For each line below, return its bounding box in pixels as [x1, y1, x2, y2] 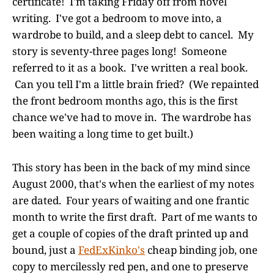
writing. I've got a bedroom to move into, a [12, 11, 222, 26]
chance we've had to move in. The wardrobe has [12, 110, 251, 125]
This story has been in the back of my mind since [12, 160, 250, 174]
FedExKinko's [78, 242, 145, 257]
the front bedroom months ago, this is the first [12, 94, 238, 108]
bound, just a [12, 242, 78, 257]
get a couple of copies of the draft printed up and [12, 226, 248, 240]
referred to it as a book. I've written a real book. [12, 61, 248, 75]
